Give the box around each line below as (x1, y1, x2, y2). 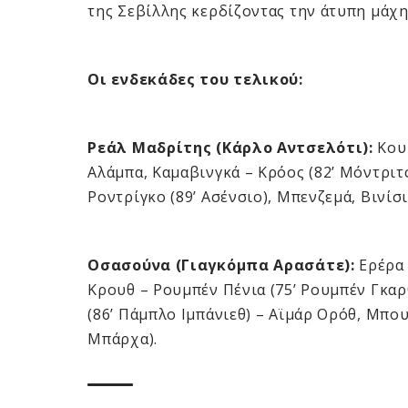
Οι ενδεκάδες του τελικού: (87, 69, 303, 90)
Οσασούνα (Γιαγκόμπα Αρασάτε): (87, 255, 355, 276)
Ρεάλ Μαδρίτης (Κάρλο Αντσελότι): (87, 138, 373, 158)
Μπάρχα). (87, 329, 158, 350)
